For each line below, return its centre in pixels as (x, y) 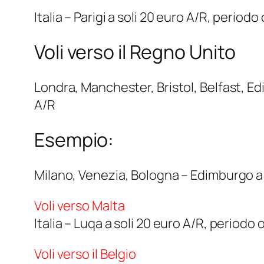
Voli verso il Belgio (85, 254)
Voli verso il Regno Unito (135, 52)
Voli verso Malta (80, 205)
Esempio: (74, 140)
